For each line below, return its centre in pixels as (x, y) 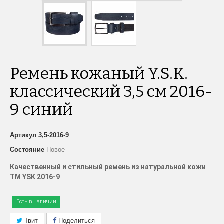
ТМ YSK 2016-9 (35, 177)
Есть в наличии (36, 202)
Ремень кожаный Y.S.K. (99, 74)
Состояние (27, 150)
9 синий (41, 110)
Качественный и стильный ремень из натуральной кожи (108, 167)
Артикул (23, 135)
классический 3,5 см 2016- (111, 92)
